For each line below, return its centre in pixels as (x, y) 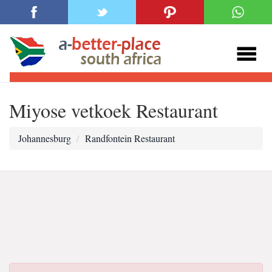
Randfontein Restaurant (130, 138)
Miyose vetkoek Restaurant (114, 110)
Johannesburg (45, 138)
